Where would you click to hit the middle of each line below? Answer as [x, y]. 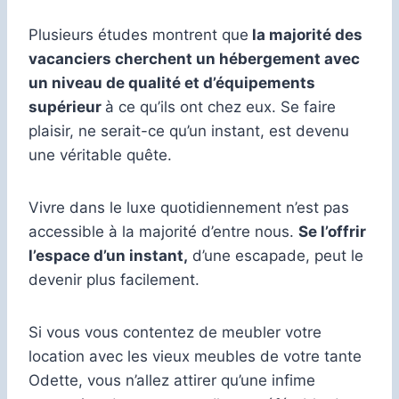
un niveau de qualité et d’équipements [172, 82]
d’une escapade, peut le [276, 255]
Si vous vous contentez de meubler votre [175, 332]
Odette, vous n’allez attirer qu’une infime [172, 380]
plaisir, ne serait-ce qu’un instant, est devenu [189, 130]
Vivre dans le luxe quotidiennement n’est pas [189, 207]
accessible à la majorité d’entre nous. [163, 231]
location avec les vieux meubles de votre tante [195, 356]
